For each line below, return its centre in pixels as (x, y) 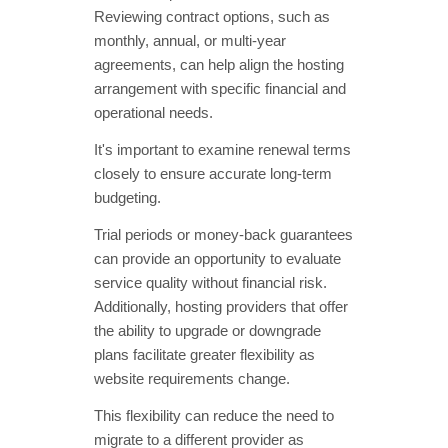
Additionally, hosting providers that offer (221, 307)
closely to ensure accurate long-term (213, 174)
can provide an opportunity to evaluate (217, 259)
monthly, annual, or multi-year (190, 41)
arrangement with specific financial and (220, 89)
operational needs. (153, 113)
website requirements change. (192, 379)
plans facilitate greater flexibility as (204, 355)
